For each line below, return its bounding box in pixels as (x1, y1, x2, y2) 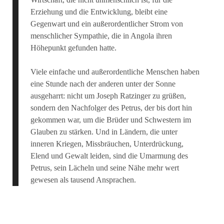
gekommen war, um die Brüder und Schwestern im (30, 115, 191, 124)
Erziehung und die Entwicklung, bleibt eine (30, 7, 167, 16)
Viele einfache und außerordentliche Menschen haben (30, 67, 199, 76)
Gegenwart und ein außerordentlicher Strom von (30, 19, 183, 28)
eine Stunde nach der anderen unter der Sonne (30, 79, 175, 88)
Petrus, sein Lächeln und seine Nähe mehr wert (30, 163, 179, 172)
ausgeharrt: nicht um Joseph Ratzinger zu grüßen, (30, 91, 186, 100)
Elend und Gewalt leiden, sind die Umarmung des (30, 151, 188, 160)
